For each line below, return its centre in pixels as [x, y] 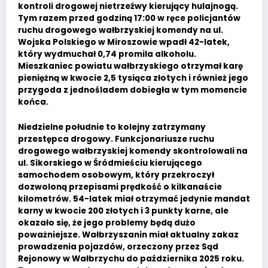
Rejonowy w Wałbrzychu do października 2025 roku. [131, 259]
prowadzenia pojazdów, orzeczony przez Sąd [118, 247]
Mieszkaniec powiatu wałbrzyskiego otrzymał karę [130, 66]
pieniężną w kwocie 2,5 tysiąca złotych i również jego [133, 78]
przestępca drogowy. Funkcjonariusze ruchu [116, 139]
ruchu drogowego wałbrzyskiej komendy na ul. [121, 30]
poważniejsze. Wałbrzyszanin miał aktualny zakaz [128, 235]
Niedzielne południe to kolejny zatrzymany [112, 127]
